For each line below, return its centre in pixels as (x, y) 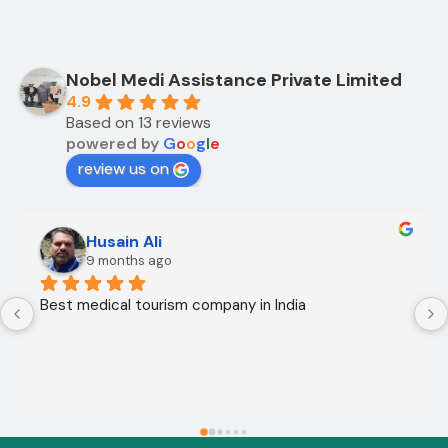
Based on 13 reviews (138, 122)
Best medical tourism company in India (173, 304)
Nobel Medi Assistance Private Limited (234, 79)
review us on (123, 168)
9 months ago (129, 260)
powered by (114, 143)
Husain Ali (124, 241)
